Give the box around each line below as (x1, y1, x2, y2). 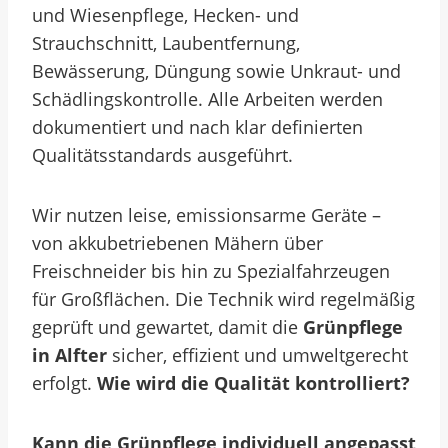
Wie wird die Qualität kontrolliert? (97, 371, 410, 395)
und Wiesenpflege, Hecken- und (32, 3, 299, 27)
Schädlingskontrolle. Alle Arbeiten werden (32, 87, 383, 111)
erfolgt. (32, 371, 97, 395)
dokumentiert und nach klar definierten (32, 115, 363, 139)
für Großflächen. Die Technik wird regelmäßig (32, 287, 415, 311)
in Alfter (32, 343, 107, 367)
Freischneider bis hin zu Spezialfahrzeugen (32, 259, 390, 283)
